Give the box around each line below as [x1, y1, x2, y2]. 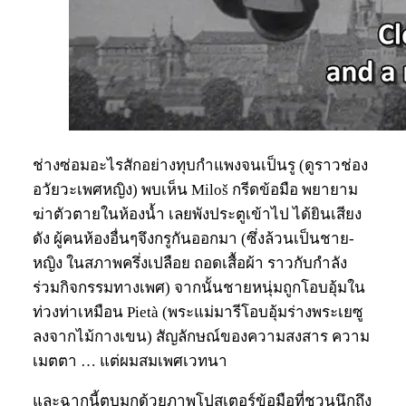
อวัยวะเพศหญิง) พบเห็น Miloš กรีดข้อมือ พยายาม [33, 181, 358, 199]
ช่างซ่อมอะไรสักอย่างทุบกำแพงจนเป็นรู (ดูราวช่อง [33, 157, 368, 175]
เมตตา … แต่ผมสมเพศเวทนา [33, 353, 227, 371]
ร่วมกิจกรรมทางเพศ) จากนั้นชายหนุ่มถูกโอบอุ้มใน [33, 279, 365, 297]
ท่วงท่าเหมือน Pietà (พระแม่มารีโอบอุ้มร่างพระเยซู [33, 304, 363, 322]
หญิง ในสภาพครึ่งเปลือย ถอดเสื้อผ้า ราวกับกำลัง [33, 255, 347, 273]
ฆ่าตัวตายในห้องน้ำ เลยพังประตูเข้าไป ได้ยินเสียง [33, 206, 362, 224]
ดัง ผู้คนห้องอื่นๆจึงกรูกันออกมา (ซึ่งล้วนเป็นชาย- [33, 230, 354, 248]
